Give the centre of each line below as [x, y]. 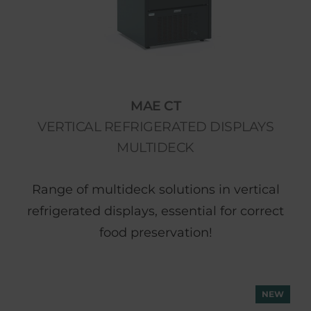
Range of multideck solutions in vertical [155, 190]
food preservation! [155, 233]
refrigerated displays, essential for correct [155, 211]
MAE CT [155, 106]
